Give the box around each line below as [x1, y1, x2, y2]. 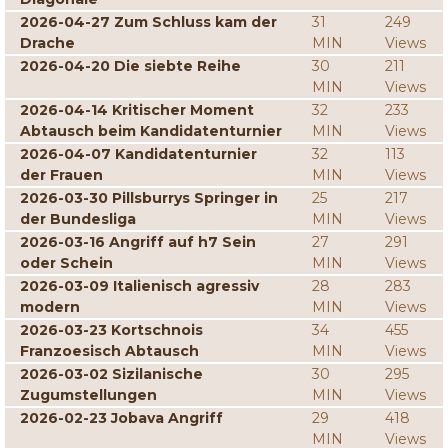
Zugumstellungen [20, 386, 157, 404]
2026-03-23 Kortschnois [20, 321, 203, 339]
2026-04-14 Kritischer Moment [20, 101, 254, 119]
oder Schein [20, 254, 113, 272]
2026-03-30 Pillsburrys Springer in [20, 189, 278, 207]
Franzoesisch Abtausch [20, 342, 199, 360]
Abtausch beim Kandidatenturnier [20, 122, 282, 140]
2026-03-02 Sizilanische [20, 365, 203, 383]
